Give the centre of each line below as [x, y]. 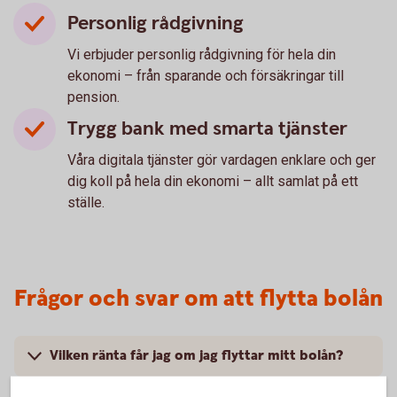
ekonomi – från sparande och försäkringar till [206, 76]
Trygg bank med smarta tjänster [207, 129]
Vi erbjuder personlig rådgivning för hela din [202, 55]
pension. [95, 97]
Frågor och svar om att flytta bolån [198, 300]
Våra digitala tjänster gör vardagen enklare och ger [222, 160]
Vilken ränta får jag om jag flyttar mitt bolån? [196, 356]
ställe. [86, 203]
